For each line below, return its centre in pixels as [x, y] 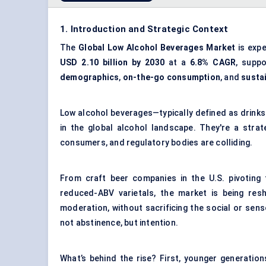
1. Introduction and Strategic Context [144, 29]
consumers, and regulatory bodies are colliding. [156, 143]
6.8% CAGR [213, 63]
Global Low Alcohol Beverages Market [157, 48]
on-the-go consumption [172, 77]
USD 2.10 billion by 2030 [113, 63]
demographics [90, 77]
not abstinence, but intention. [119, 223]
